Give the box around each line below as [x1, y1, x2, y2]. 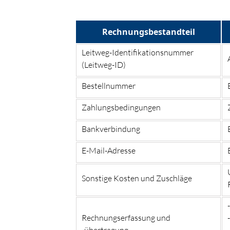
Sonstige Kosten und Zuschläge [82, 172, 192, 183]
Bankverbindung [82, 123, 140, 134]
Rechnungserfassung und [82, 212, 170, 223]
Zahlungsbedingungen [82, 102, 161, 112]
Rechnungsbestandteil [102, 26, 195, 37]
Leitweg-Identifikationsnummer [82, 47, 194, 57]
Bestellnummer [82, 80, 136, 91]
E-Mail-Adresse [82, 145, 136, 156]
